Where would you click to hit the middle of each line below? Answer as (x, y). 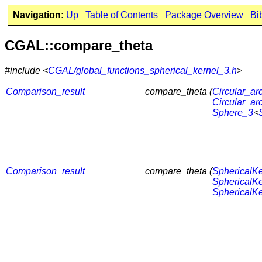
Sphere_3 (233, 112)
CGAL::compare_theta (79, 45)
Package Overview (204, 15)
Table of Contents (121, 15)
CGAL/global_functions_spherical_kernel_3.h (142, 70)
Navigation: (38, 15)
